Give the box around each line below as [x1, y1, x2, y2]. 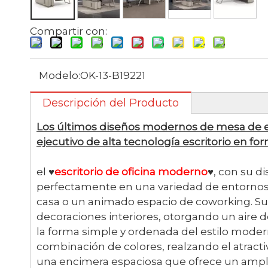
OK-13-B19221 [80, 69, 145, 81]
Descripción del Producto [42, 96, 179, 109]
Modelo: [39, 69, 80, 81]
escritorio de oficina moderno [54, 165, 208, 178]
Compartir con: [30, 25, 107, 37]
